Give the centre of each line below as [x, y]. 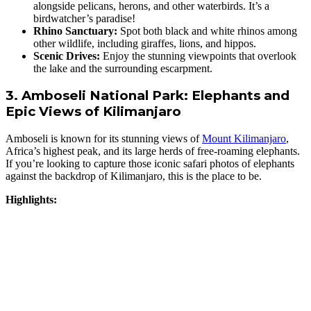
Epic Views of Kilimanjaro [93, 112]
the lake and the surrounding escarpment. [123, 68]
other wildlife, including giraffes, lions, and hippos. [145, 43]
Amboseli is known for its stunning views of [104, 139]
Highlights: [31, 200]
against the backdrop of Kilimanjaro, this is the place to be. [134, 176]
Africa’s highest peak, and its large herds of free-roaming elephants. [153, 151]
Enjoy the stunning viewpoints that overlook [198, 56]
